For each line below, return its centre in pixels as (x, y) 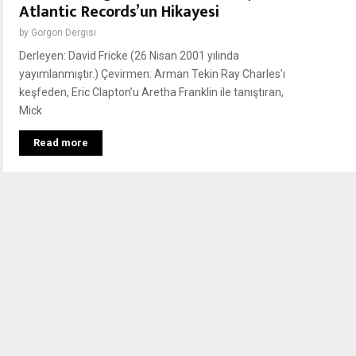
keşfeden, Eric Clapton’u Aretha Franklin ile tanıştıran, (151, 93)
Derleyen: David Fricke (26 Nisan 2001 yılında (129, 56)
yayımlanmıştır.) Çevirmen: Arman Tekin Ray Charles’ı (152, 74)
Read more (61, 143)
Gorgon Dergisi (64, 33)
